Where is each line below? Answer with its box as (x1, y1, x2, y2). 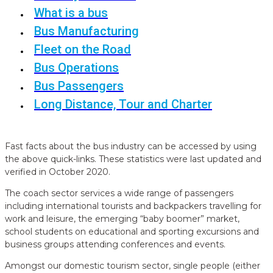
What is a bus (34, 5, 108, 21)
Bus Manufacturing (34, 24, 139, 39)
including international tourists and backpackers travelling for (5, 200, 261, 212)
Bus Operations (34, 60, 119, 76)
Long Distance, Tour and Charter (34, 97, 212, 112)
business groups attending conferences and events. (5, 239, 225, 250)
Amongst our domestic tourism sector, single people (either (5, 260, 260, 272)
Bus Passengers (34, 79, 124, 94)
